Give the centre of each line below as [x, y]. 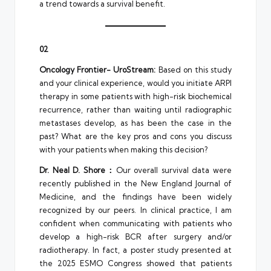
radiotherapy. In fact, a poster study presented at [135, 250]
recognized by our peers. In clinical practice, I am [135, 210]
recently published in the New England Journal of [135, 183]
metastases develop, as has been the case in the [135, 122]
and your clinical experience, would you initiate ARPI [135, 83]
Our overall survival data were [174, 170]
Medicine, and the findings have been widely [135, 196]
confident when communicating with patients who [135, 223]
